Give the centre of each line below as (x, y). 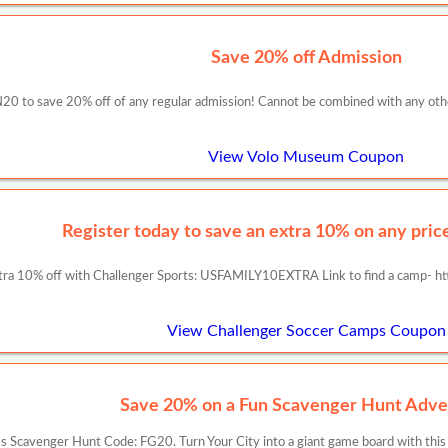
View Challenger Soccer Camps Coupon (306, 330)
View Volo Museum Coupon (306, 156)
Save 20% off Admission (306, 57)
